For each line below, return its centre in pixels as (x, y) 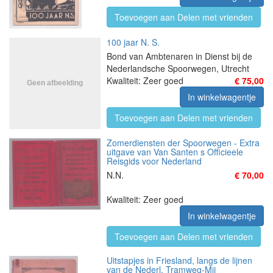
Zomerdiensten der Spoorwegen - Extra (183, 143)
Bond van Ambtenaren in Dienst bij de (179, 56)
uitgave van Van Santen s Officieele (175, 152)
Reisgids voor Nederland (154, 161)
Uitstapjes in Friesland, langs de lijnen (179, 260)
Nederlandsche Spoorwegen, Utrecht (178, 68)
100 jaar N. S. (133, 42)
